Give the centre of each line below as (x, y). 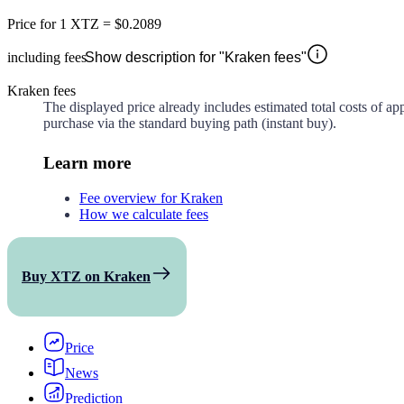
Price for (33, 23)
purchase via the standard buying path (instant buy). (190, 123)
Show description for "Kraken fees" (196, 57)
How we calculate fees (144, 214)
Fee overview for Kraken (151, 197)
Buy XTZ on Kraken (86, 276)
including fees (47, 57)
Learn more (87, 162)
